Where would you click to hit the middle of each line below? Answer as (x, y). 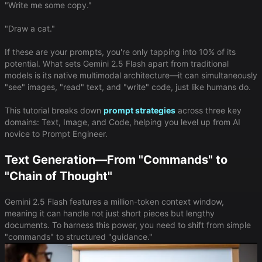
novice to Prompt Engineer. (56, 133)
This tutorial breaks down (54, 110)
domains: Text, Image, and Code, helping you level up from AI (123, 122)
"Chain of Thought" (58, 176)
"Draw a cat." (30, 28)
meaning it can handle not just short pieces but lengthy (110, 213)
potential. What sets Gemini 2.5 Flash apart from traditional (117, 63)
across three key (208, 110)
